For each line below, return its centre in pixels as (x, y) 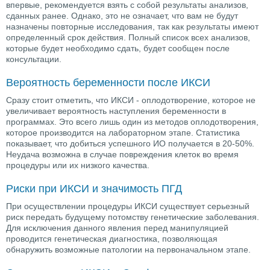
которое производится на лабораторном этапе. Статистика (123, 132)
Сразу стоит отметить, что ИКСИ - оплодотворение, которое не (131, 100)
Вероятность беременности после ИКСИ (108, 82)
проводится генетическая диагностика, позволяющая (112, 238)
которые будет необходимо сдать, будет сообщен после (118, 48)
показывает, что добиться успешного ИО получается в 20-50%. (130, 143)
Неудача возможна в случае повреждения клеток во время (122, 154)
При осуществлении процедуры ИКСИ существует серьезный (128, 206)
